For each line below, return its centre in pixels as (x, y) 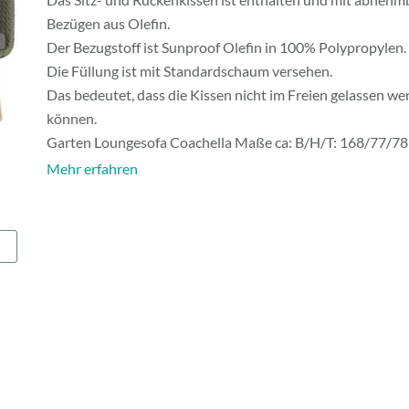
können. (71, 118)
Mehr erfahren (92, 168)
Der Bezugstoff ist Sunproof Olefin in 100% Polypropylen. (226, 47)
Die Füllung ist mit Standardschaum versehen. (189, 71)
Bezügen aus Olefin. (108, 23)
